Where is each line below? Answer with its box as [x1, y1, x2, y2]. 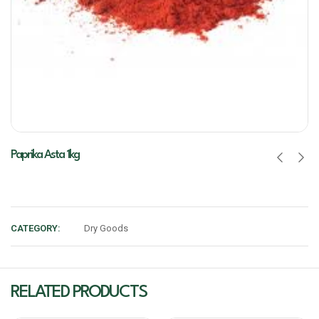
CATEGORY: [11, 223, 61, 234]
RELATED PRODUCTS [11, 284, 147, 301]
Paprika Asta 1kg [11, 149, 79, 161]
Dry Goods [84, 223, 128, 234]
